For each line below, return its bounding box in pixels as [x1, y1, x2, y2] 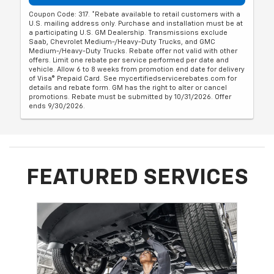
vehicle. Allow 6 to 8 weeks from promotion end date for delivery [29, 65, 245, 73]
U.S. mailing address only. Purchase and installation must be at [29, 20, 243, 27]
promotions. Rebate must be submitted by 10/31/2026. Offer [29, 93, 232, 100]
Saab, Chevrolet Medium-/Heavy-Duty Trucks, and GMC [29, 38, 216, 45]
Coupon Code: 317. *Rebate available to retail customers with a [29, 10, 241, 18]
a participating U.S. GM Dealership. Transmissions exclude [29, 29, 228, 36]
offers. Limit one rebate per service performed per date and [29, 56, 229, 64]
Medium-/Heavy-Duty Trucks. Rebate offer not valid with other [29, 47, 238, 54]
